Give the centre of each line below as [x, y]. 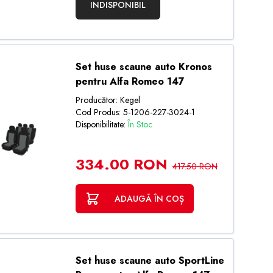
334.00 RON [121, 164]
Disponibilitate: [101, 124]
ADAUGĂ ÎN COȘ [149, 199]
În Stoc [140, 124]
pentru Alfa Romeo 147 [130, 81]
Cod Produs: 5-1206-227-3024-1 [135, 112]
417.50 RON [195, 166]
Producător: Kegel [108, 100]
